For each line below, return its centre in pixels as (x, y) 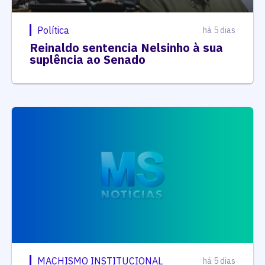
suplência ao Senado (88, 59)
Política (53, 30)
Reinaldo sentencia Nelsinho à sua (126, 48)
